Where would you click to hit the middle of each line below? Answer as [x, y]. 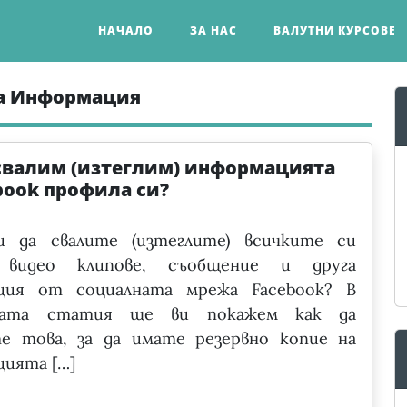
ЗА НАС [213, 30]
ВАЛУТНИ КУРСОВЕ [335, 30]
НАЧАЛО [126, 30]
